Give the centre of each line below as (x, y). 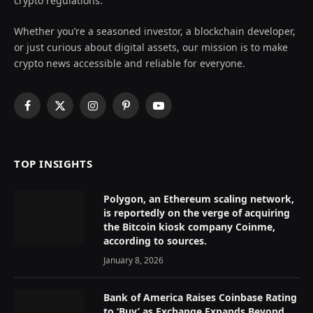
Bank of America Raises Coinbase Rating (200, 297)
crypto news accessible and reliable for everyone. (130, 63)
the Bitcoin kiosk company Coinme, (189, 226)
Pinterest (146, 112)
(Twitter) (78, 126)
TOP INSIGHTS (53, 163)
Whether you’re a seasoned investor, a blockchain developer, (155, 31)
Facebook (48, 112)
